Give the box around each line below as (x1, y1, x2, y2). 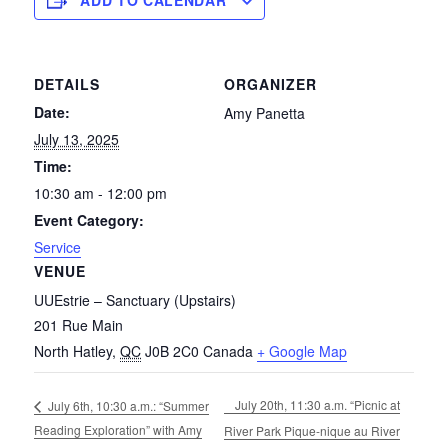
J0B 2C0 (145, 340, 200, 361)
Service (34, 236, 82, 257)
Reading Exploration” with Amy (34, 421, 203, 439)
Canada (203, 340, 254, 361)
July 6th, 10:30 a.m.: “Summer (45, 396, 210, 414)
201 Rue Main (34, 314, 124, 335)
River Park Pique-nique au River (224, 421, 401, 439)
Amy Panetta (224, 102, 305, 123)
